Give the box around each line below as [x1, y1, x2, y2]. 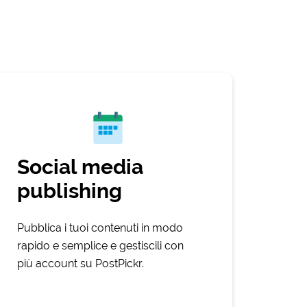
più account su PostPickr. [16, 257, 144, 271]
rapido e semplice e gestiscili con [16, 239, 184, 253]
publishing [16, 179, 122, 204]
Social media [16, 155, 143, 180]
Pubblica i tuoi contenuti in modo [16, 221, 183, 235]
